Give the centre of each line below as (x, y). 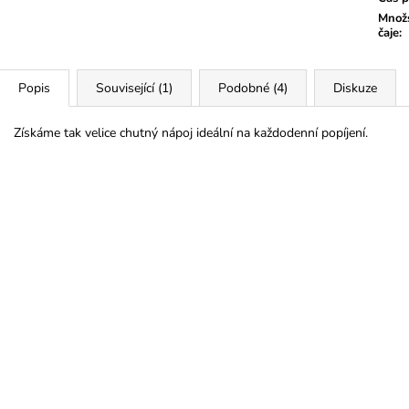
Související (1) (134, 88)
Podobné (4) (253, 88)
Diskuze (355, 88)
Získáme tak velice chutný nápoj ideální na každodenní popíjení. (191, 132)
